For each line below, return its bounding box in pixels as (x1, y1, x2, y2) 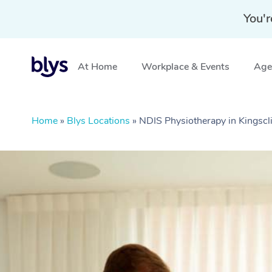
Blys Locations (67, 114, 130, 127)
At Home (78, 60, 117, 73)
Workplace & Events (141, 60, 229, 73)
